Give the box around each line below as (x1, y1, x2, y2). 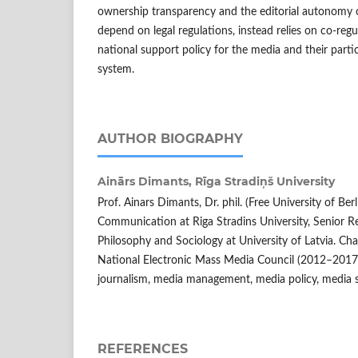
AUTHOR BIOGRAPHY (97, 131, 243, 147)
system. (97, 64, 134, 76)
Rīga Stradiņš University (195, 174, 335, 189)
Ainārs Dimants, (97, 174, 195, 189)
